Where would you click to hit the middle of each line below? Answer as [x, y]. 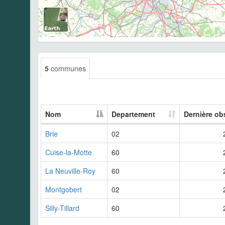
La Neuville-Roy [70, 171]
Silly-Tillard [62, 208]
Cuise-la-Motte [69, 152]
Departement [133, 114]
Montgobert [64, 189]
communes [67, 68]
